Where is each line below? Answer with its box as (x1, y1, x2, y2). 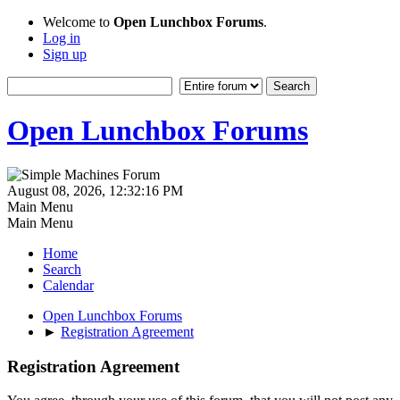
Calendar (43, 277, 94, 293)
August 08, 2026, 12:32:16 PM (7, 182, 183, 198)
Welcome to (43, 14, 113, 29)
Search (43, 261, 81, 277)
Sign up (43, 46, 87, 62)
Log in (43, 30, 80, 46)
